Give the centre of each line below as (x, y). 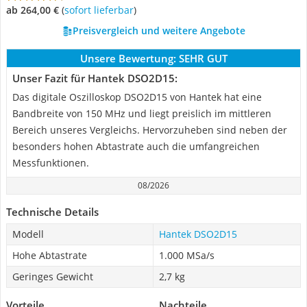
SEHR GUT (203, 58)
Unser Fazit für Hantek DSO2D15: (95, 78)
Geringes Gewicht (53, 277)
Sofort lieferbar (101, 10)
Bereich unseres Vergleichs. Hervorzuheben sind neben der (150, 130)
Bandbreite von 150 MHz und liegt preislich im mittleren (142, 113)
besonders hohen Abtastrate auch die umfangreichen (136, 146)
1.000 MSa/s (187, 255)
